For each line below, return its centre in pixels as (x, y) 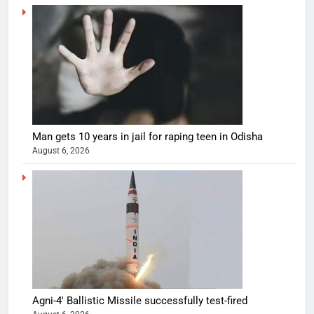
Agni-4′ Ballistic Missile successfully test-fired (140, 300)
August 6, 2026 (61, 150)
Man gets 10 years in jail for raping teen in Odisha (148, 136)
